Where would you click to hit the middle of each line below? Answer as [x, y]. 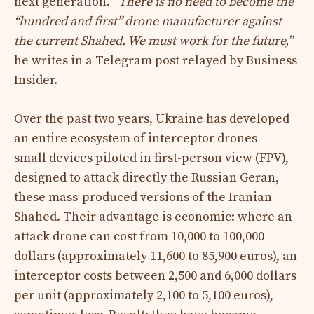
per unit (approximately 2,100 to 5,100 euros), [144, 295]
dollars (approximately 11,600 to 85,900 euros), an [156, 256]
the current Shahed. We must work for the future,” [153, 41]
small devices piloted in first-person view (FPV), [151, 158]
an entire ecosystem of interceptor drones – [141, 138]
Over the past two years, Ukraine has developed [152, 118]
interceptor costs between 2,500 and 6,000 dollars [155, 275]
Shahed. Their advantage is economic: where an [153, 217]
